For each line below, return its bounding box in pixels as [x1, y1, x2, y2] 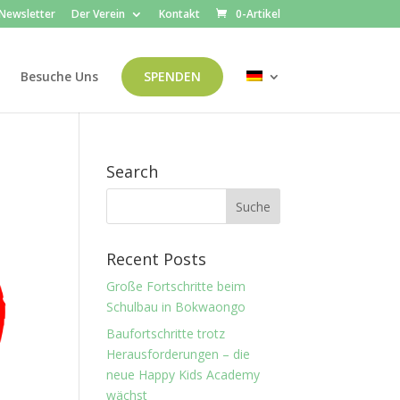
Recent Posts [106, 248, 207, 270]
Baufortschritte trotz [106, 325, 226, 342]
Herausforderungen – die [106, 346, 251, 362]
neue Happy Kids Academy [106, 366, 261, 383]
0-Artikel [235, 6, 280, 21]
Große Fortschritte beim [106, 278, 246, 295]
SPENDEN [143, 68, 201, 85]
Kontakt [158, 6, 200, 21]
